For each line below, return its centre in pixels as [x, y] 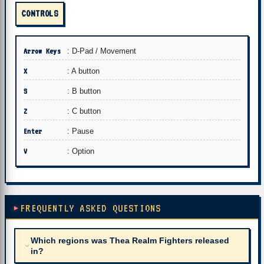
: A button [83, 71]
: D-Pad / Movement [102, 51]
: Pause [80, 131]
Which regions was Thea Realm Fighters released [130, 240]
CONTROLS [40, 14]
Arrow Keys [42, 51]
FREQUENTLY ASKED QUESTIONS [91, 208]
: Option [81, 151]
